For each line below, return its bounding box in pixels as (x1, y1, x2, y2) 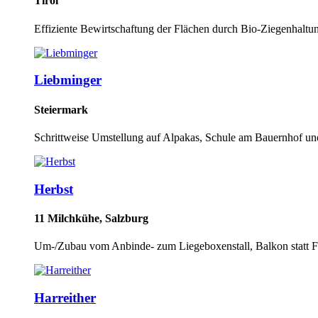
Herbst (34, 181, 73, 197)
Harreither (34, 290, 96, 305)
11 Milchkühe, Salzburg (34, 212, 148, 224)
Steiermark (34, 103, 88, 116)
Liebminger (34, 72, 102, 88)
